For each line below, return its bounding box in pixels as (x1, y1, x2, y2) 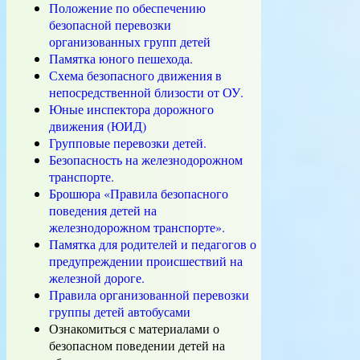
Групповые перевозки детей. (49, 133, 207, 151)
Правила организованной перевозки (49, 285, 249, 303)
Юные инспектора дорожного (49, 100, 214, 117)
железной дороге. (49, 268, 145, 286)
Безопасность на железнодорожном (49, 150, 243, 168)
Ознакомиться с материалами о (49, 319, 219, 337)
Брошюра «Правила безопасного (49, 184, 228, 202)
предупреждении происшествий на (49, 252, 243, 269)
